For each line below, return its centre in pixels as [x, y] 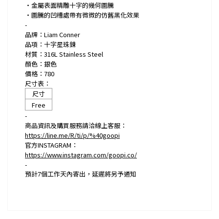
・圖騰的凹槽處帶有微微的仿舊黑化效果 [82, 15]
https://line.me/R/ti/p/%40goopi [72, 135]
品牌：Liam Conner [53, 34]
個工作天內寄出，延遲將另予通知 [89, 174]
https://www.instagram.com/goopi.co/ [81, 155]
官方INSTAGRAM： [51, 145]
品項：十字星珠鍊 [50, 44]
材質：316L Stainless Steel [64, 54]
